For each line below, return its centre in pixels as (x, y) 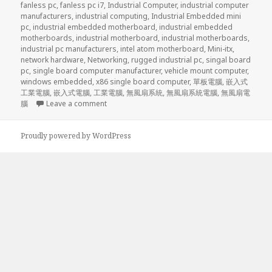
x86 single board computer (143, 81)
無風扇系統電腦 (192, 92)
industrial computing (112, 16)
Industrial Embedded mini (196, 16)
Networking (108, 59)
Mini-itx (220, 49)
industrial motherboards (205, 38)
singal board (229, 59)
